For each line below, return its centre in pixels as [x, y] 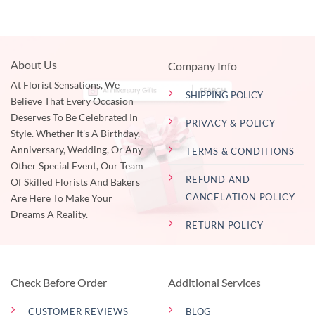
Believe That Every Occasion [72, 101]
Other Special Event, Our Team [77, 166]
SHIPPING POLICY [224, 95]
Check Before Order [59, 283]
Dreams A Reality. [49, 214]
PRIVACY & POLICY [231, 123]
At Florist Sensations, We [65, 85]
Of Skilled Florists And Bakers [75, 182]
